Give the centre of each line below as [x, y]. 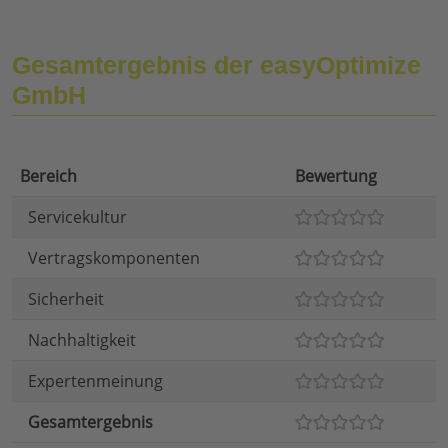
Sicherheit [66, 299]
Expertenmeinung [95, 381]
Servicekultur [77, 217]
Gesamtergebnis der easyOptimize [216, 65]
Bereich [48, 176]
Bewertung [336, 176]
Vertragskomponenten [114, 258]
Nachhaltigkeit [82, 340]
